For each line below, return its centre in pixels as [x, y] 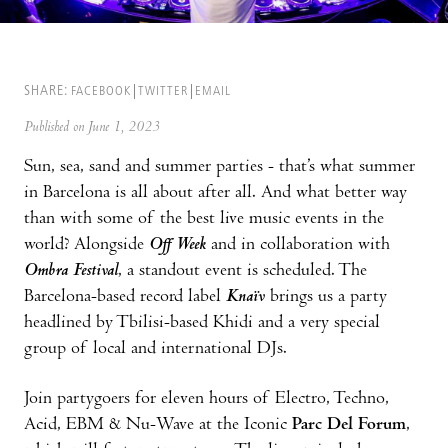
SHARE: [46, 91]
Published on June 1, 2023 [92, 127]
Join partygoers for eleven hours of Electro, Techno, [206, 399]
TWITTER [163, 91]
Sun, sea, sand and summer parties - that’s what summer [219, 167]
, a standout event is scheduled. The [242, 271]
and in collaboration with [300, 245]
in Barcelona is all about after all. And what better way [215, 193]
